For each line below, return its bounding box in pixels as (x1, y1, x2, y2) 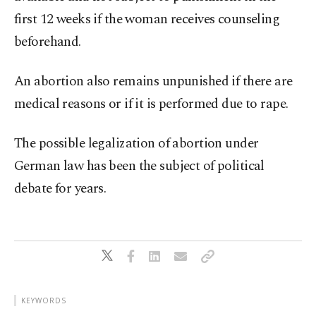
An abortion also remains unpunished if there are (14, 71, 293, 92)
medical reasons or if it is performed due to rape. (14, 94, 288, 115)
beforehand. (14, 32, 81, 53)
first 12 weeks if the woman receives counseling (14, 9, 280, 30)
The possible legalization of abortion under (14, 133, 259, 154)
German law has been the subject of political (14, 156, 265, 177)
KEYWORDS (21, 296, 66, 306)
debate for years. (14, 178, 107, 200)
